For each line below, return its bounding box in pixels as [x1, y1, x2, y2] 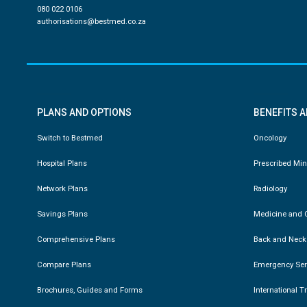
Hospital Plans [36, 158, 87, 169]
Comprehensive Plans [36, 234, 115, 245]
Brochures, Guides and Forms [36, 285, 143, 295]
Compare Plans [36, 260, 91, 270]
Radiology [254, 184, 288, 194]
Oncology [254, 133, 287, 143]
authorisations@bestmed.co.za [36, 16, 146, 27]
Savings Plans [36, 209, 88, 219]
